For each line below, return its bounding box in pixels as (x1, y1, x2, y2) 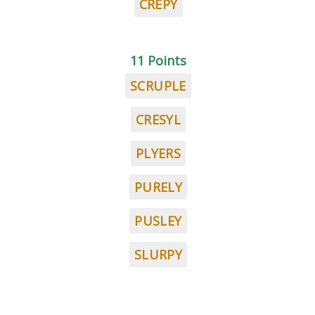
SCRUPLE (130, 77, 186, 94)
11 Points (130, 52, 186, 69)
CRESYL (135, 111, 181, 128)
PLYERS (135, 145, 181, 162)
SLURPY (134, 246, 183, 263)
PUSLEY (134, 212, 182, 229)
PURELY (134, 179, 183, 195)
